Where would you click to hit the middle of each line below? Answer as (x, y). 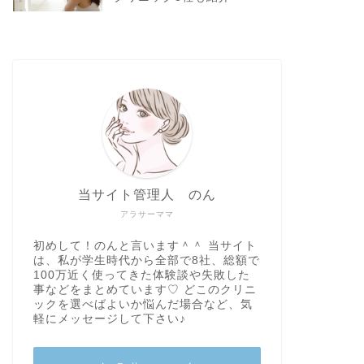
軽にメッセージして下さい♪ (109, 318)
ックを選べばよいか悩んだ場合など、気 (143, 304)
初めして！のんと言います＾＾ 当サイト (145, 245)
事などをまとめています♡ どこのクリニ (145, 289)
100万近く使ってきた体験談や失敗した (141, 275)
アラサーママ (147, 214)
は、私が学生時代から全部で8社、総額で (146, 260)
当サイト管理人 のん (147, 194)
